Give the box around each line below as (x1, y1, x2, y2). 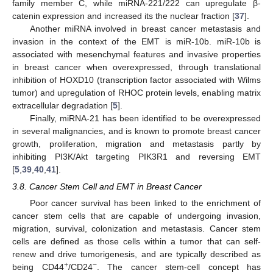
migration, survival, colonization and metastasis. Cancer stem (12, 224, 261, 234)
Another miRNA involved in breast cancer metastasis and (29, 24, 261, 34)
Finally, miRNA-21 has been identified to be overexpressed (29, 113, 261, 124)
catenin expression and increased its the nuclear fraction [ (12, 11, 235, 21)
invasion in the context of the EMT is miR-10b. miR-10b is (12, 37, 261, 47)
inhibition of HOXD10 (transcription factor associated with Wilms (12, 75, 261, 85)
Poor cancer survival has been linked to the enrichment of (29, 198, 261, 208)
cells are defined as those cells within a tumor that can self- (12, 236, 261, 247)
